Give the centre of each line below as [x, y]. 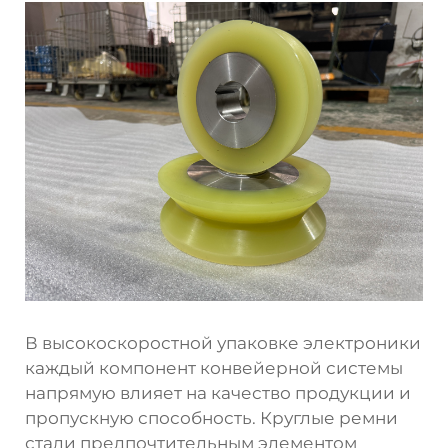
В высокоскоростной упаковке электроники [223, 342]
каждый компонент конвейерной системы [214, 367]
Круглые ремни [329, 417]
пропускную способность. [142, 417]
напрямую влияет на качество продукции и [218, 392]
